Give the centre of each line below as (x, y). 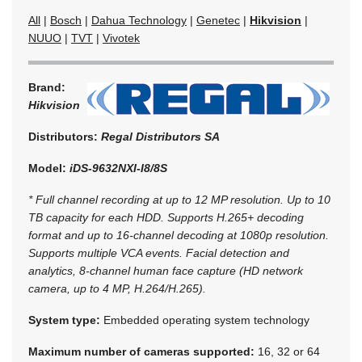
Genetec (218, 20)
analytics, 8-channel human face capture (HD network (166, 270)
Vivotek (121, 38)
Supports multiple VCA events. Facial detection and (159, 253)
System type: (66, 320)
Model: (49, 168)
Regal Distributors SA (160, 136)
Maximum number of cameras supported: (143, 351)
